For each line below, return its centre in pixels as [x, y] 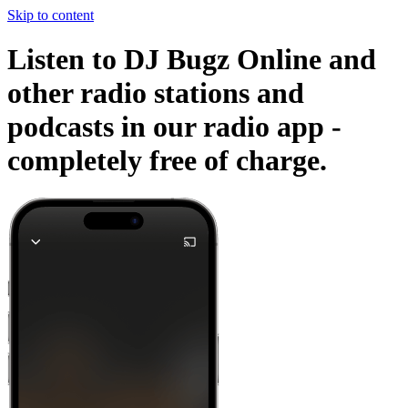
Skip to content [51, 15]
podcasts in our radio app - [174, 127]
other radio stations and [156, 93]
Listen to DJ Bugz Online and [192, 60]
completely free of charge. [167, 161]
